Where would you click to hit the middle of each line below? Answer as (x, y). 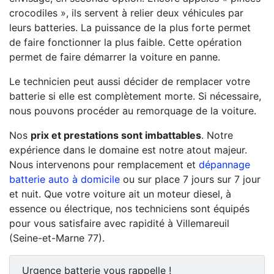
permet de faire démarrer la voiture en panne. (115, 57)
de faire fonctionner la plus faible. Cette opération (125, 42)
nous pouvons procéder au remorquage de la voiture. (133, 111)
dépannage (224, 165)
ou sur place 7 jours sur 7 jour (190, 179)
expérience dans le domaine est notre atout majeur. (128, 150)
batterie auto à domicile (65, 179)
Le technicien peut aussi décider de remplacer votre (130, 81)
